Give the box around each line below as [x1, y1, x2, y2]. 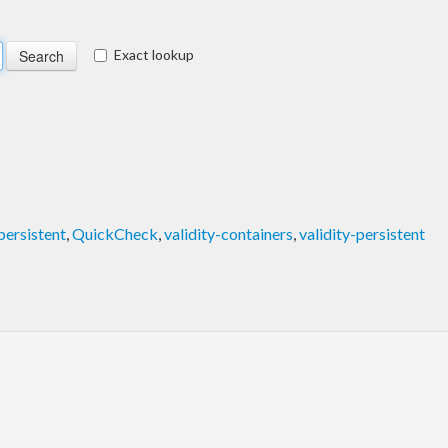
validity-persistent [299, 223, 425, 243]
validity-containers [164, 223, 293, 243]
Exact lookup [114, 45, 194, 63]
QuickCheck [72, 223, 158, 243]
